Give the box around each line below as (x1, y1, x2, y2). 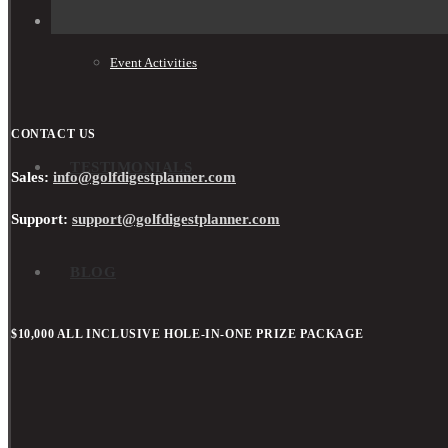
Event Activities (110, 55, 197, 70)
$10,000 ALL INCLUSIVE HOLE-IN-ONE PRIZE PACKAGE (11, 326, 364, 341)
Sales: (11, 168, 53, 185)
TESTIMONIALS (70, 159, 192, 175)
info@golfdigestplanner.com (53, 168, 236, 185)
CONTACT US (11, 126, 96, 141)
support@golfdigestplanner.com (72, 210, 280, 227)
